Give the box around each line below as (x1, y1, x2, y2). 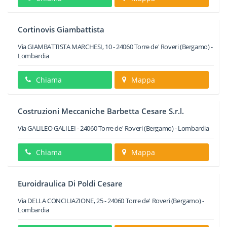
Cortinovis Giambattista (18, 24, 104, 34)
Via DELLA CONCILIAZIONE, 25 (18, 196, 103, 205)
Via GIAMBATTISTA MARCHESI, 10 (18, 42, 112, 51)
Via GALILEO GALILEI (18, 124, 76, 133)
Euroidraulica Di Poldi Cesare (18, 178, 123, 188)
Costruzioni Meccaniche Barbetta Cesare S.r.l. (18, 106, 184, 116)
